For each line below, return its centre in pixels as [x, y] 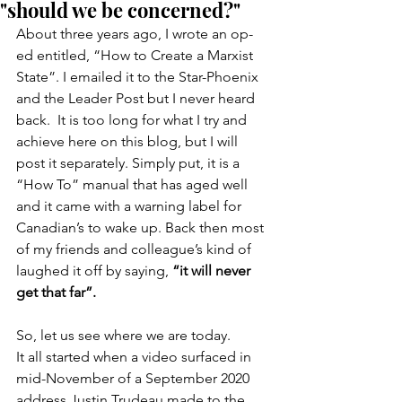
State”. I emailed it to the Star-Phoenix [139, 77]
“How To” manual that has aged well [134, 184]
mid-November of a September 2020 [135, 378]
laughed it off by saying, [94, 271]
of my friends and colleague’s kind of [135, 249]
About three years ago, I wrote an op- [135, 34]
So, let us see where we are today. [123, 335]
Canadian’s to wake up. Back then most [142, 227]
